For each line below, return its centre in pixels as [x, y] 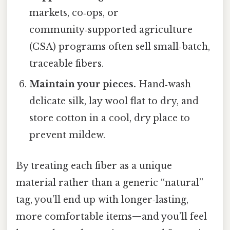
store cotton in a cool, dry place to [110, 118]
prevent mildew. [68, 135]
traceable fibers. [67, 64]
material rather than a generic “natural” [110, 183]
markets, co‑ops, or [74, 13]
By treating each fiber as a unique [94, 166]
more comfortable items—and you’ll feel [111, 216]
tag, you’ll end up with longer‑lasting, [102, 199]
